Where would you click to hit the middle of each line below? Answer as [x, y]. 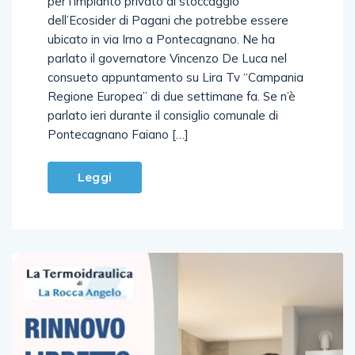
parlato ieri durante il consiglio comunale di [163, 115]
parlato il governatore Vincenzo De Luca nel [167, 58]
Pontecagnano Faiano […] [118, 134]
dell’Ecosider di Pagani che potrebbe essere [168, 20]
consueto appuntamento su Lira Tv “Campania [176, 77]
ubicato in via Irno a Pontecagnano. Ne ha [161, 39]
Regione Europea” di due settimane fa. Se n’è [172, 96]
